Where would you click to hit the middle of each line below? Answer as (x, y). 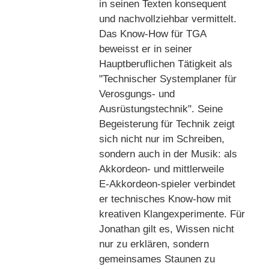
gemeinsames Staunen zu (157, 259)
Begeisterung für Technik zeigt (167, 124)
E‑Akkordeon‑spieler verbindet (167, 184)
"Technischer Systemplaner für (168, 79)
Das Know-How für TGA (153, 34)
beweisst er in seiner (146, 49)
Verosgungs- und (137, 94)
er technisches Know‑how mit (165, 199)
